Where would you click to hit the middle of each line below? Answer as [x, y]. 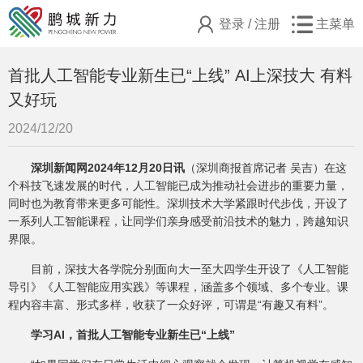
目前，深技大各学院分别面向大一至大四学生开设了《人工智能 [190, 269]
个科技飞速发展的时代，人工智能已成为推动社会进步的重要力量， [178, 186]
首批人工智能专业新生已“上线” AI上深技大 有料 [180, 75]
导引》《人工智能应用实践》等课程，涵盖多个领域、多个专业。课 [178, 287]
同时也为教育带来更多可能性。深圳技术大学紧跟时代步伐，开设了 [178, 203]
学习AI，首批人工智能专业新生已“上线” [133, 335]
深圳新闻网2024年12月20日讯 [108, 168]
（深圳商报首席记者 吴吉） [254, 168]
